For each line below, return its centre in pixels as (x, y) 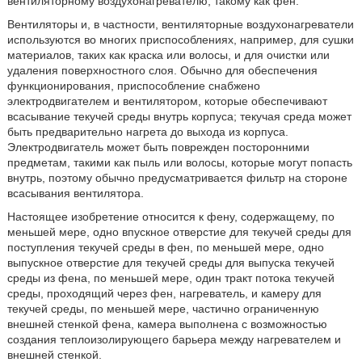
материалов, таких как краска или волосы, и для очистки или (168, 55)
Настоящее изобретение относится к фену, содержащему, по (170, 217)
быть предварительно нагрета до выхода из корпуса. (147, 132)
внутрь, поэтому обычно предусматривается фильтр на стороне (177, 178)
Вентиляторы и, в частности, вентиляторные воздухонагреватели (180, 24)
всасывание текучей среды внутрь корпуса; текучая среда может (179, 116)
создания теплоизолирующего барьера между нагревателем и (174, 339)
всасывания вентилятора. (75, 193)
